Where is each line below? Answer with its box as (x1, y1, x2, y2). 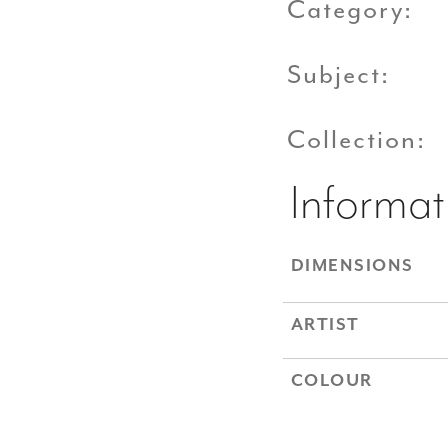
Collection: (286, 123, 426, 157)
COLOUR (290, 371, 373, 392)
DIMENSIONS (290, 256, 414, 277)
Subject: (286, 58, 390, 92)
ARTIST (290, 315, 360, 336)
